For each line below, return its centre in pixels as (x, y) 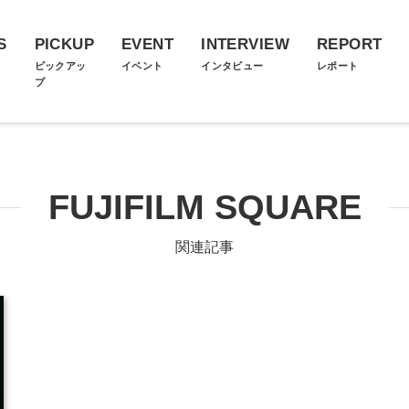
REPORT (349, 44)
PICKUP (64, 44)
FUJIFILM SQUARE (204, 207)
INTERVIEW (245, 44)
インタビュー (232, 66)
